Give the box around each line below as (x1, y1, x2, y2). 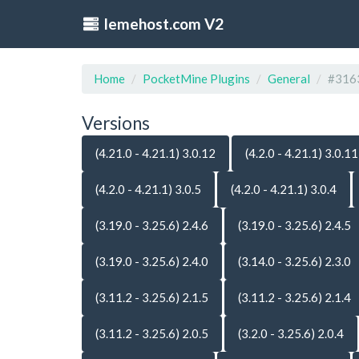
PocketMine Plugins (143, 71, 250, 86)
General (268, 71, 310, 86)
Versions (82, 112, 150, 134)
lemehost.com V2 (100, 14, 224, 33)
